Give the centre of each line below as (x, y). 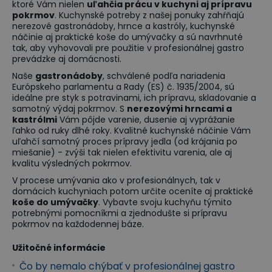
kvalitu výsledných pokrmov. (72, 163)
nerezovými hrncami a (179, 108)
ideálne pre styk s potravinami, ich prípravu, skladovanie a (134, 97)
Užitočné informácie (59, 247)
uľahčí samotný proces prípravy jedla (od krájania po (125, 141)
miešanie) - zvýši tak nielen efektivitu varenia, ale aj (122, 152)
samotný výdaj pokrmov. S (70, 108)
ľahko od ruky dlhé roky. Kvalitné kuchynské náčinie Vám (131, 130)
